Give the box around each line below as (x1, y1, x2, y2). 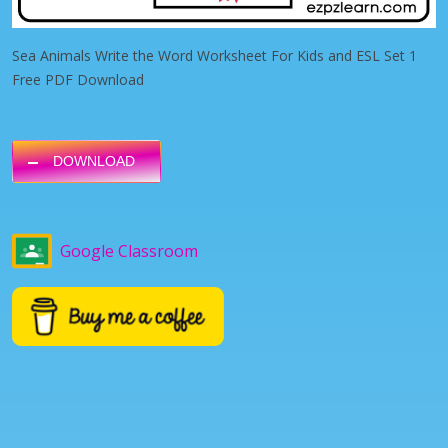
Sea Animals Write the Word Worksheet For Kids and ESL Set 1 (12, 45, 417, 65)
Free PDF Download (12, 69, 144, 89)
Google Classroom (60, 239, 198, 262)
